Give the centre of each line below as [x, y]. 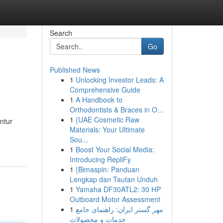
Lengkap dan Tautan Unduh [113, 179]
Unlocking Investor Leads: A [119, 80]
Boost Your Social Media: [115, 149]
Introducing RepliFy [100, 159]
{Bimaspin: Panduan [107, 169]
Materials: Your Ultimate [107, 129]
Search [61, 33]
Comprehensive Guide [105, 90]
